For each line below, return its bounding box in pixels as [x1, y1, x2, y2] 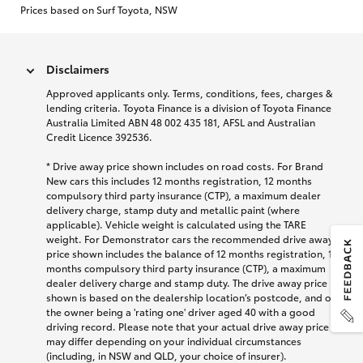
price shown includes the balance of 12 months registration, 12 [46, 246, 338, 261]
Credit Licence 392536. [46, 130, 152, 144]
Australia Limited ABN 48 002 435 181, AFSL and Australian [46, 115, 315, 130]
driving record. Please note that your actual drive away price [46, 319, 329, 334]
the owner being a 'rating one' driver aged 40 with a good [46, 305, 315, 319]
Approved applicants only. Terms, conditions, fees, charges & [46, 86, 332, 100]
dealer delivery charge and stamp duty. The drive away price [46, 275, 327, 290]
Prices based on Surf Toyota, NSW [20, 2, 177, 17]
